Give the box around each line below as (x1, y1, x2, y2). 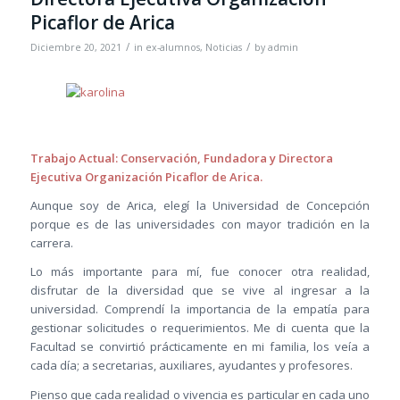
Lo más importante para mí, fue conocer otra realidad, (29, 263, 371, 280)
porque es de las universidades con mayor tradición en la (29, 216, 371, 233)
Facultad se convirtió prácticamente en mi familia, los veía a (29, 338, 371, 355)
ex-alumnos (145, 41, 200, 54)
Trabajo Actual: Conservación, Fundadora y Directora (29, 150, 333, 167)
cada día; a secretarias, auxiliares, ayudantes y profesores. (29, 357, 353, 374)
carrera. (29, 235, 73, 252)
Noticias (204, 41, 242, 54)
